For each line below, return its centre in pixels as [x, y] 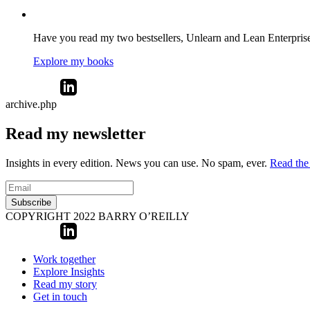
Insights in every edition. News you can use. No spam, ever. [138, 163]
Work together [64, 259]
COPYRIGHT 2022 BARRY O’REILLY [98, 216]
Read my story [65, 284]
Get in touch [60, 296]
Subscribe [31, 202]
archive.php [31, 104]
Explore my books [73, 61]
